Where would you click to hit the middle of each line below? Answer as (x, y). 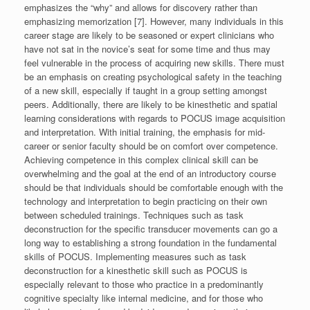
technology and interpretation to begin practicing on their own (146, 201)
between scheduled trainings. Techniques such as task (134, 215)
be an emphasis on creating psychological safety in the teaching (153, 76)
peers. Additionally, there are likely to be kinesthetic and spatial (151, 104)
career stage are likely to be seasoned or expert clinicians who (149, 35)
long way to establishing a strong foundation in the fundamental (151, 242)
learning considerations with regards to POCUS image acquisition (155, 118)
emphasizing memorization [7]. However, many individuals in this (154, 21)
